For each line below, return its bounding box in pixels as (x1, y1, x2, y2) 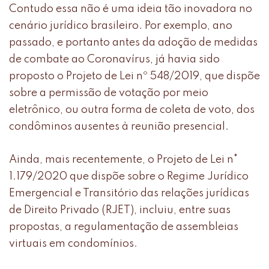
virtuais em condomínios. (9, 238, 138, 250)
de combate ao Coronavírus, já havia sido (9, 54, 220, 65)
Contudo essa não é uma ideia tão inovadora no (9, 4, 252, 15)
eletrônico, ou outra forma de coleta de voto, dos (9, 104, 255, 116)
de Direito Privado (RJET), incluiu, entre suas (9, 205, 231, 216)
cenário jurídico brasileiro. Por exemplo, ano (9, 20, 232, 32)
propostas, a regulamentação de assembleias (9, 222, 238, 233)
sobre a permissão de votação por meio (9, 88, 208, 99)
